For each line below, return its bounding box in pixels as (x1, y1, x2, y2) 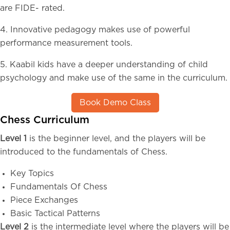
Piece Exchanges (10, 196, 78, 204)
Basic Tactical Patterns (10, 209, 100, 218)
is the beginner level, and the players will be (29, 135, 205, 143)
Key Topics (10, 169, 54, 178)
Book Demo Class (79, 99, 151, 107)
